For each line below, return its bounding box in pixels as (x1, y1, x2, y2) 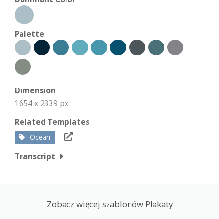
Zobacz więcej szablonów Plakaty (46, 198, 173, 210)
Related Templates (15, 116, 89, 127)
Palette (15, 28, 44, 39)
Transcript (15, 151, 55, 162)
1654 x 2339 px (15, 97, 68, 109)
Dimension (15, 85, 56, 96)
